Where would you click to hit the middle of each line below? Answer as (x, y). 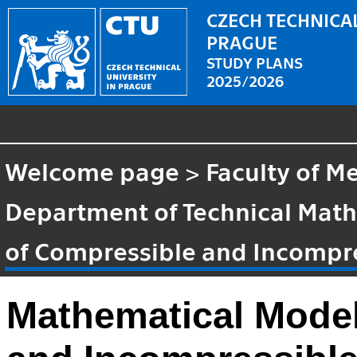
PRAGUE (242, 41)
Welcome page (92, 170)
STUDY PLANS (255, 61)
